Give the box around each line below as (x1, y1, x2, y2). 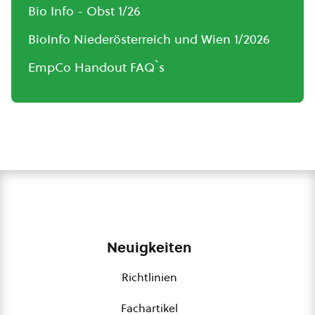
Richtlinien (121, 269, 177, 285)
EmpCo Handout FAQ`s (28, 58, 165, 77)
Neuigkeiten (106, 238, 192, 258)
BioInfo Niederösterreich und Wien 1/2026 (28, 30, 270, 49)
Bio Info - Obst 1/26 (28, 2, 141, 20)
